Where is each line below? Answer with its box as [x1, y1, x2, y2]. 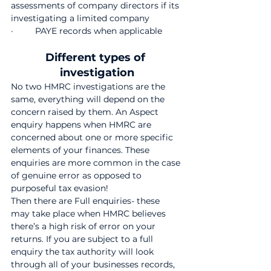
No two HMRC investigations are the [11, 81, 168, 92]
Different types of [45, 51, 148, 64]
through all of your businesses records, [11, 259, 177, 270]
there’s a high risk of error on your [11, 221, 158, 232]
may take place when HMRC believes [11, 208, 168, 219]
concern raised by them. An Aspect [11, 106, 161, 117]
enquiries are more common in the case [11, 157, 183, 168]
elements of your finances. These [11, 145, 152, 155]
